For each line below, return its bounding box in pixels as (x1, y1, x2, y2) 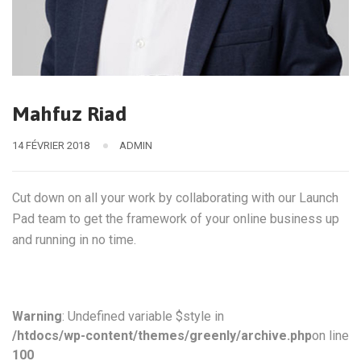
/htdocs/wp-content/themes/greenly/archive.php (12, 328, 312, 343)
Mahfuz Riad (12, 102, 127, 125)
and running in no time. (12, 232, 136, 247)
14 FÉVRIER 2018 (12, 139, 89, 151)
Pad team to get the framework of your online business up (12, 211, 339, 226)
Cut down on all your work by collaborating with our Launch (12, 190, 338, 205)
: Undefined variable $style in (62, 309, 224, 324)
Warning (12, 309, 62, 324)
